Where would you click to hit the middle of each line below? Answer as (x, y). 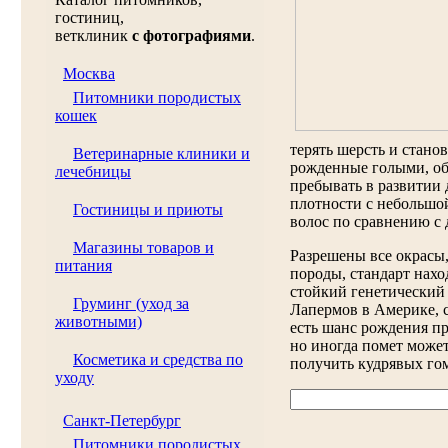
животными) (98, 321)
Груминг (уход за (131, 303)
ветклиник (93, 35)
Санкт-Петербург (122, 420)
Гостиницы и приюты (148, 209)
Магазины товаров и (143, 247)
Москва (89, 73)
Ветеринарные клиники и (161, 153)
